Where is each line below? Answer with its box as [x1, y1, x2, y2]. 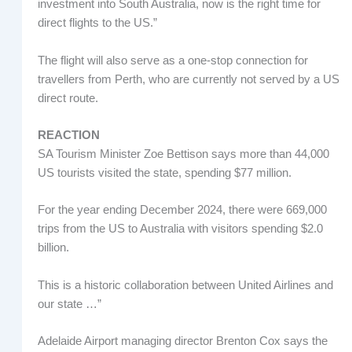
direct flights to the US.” [37, 16, 157, 30]
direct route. [37, 91, 98, 104]
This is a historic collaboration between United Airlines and [37, 278, 333, 291]
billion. [37, 241, 69, 255]
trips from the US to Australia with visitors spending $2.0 [37, 222, 323, 236]
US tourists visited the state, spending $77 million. [37, 167, 291, 180]
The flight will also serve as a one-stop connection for [37, 53, 308, 67]
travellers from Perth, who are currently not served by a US [37, 72, 339, 86]
